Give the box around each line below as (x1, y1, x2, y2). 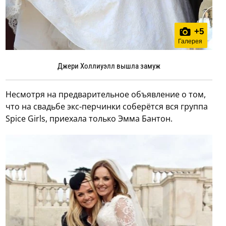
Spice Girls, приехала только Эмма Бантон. (6, 113, 173, 125)
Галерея (178, 38, 202, 45)
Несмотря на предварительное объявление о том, (6, 89, 206, 100)
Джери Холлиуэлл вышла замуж (58, 62, 160, 71)
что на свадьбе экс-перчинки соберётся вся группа (6, 101, 208, 112)
